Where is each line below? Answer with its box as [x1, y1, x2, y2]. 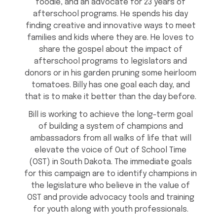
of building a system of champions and [38, 122, 183, 131]
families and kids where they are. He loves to [27, 34, 194, 42]
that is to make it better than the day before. [25, 93, 196, 102]
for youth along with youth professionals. [33, 205, 188, 214]
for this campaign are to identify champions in [24, 170, 197, 179]
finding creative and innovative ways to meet [25, 22, 196, 31]
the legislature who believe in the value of [31, 182, 190, 190]
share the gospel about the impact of [38, 45, 183, 54]
